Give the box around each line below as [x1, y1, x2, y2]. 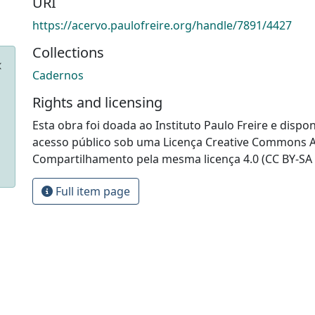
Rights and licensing [32, 92, 162, 112]
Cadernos [32, 67, 84, 83]
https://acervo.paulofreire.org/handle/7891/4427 [32, 17, 292, 33]
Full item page [53, 183, 130, 199]
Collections [32, 42, 104, 62]
